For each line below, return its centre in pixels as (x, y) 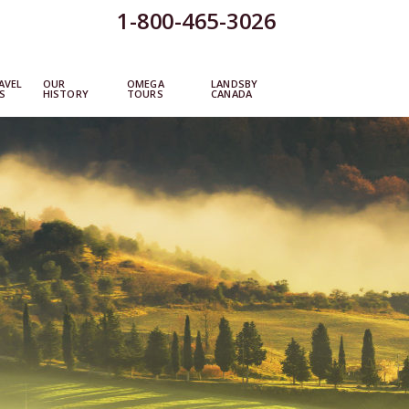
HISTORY (65, 94)
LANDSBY (235, 84)
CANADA (232, 94)
